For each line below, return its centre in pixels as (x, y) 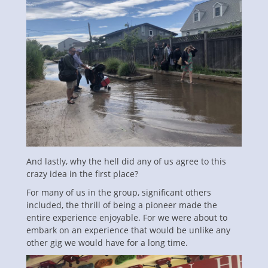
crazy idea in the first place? (82, 173)
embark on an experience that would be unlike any (128, 230)
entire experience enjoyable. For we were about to (127, 217)
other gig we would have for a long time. (107, 242)
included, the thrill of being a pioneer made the (122, 205)
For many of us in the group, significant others (119, 192)
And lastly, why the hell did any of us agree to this (126, 161)
